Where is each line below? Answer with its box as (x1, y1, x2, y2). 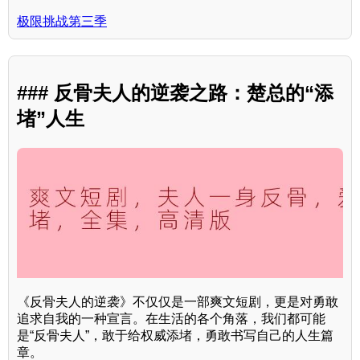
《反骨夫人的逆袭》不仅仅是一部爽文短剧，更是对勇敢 (17, 295, 338, 309)
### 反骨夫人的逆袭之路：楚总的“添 (17, 82, 333, 104)
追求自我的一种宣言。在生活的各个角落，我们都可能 (17, 312, 325, 326)
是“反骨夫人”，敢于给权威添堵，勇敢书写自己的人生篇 (17, 329, 333, 343)
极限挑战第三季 (17, 14, 107, 29)
